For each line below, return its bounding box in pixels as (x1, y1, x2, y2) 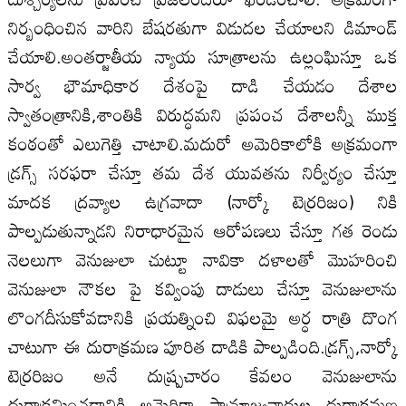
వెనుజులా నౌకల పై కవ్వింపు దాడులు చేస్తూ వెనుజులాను (7, 269, 399, 306)
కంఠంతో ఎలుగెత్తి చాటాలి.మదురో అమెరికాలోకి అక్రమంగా (7, 124, 399, 161)
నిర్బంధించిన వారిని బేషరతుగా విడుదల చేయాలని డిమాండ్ (7, 8, 399, 45)
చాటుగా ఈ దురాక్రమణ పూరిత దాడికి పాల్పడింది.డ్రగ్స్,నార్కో (7, 327, 399, 364)
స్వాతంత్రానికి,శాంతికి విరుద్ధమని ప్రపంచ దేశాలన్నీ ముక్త (7, 95, 399, 132)
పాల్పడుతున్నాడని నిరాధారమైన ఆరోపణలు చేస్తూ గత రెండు (7, 211, 399, 248)
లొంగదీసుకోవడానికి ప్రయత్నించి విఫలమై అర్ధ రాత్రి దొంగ (7, 298, 399, 335)
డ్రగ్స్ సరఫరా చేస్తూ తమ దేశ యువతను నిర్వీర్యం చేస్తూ (7, 153, 399, 190)
